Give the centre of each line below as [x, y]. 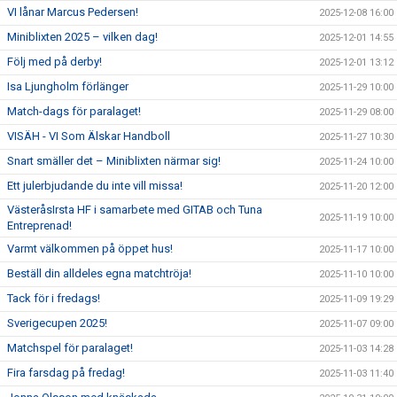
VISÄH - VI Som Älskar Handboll [89, 136]
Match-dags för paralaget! [74, 111]
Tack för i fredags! [54, 298]
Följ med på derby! [54, 62]
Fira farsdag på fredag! [66, 373]
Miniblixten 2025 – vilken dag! [82, 37]
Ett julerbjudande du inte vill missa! [95, 186]
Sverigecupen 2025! [57, 323]
